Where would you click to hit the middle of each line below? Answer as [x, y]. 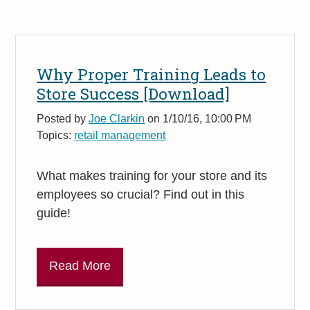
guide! [54, 213]
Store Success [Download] [134, 93]
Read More [80, 265]
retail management [120, 135]
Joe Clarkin [117, 118]
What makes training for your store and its [152, 175]
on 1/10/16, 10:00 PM [198, 118]
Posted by [63, 118]
